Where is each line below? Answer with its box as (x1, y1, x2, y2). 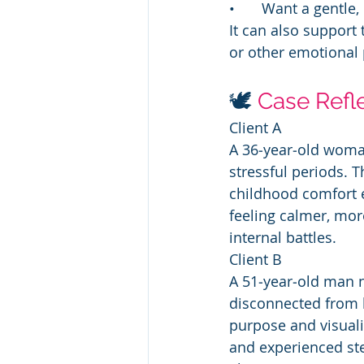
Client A (229, 117, 281, 137)
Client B (229, 249, 282, 269)
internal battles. (229, 227, 336, 247)
